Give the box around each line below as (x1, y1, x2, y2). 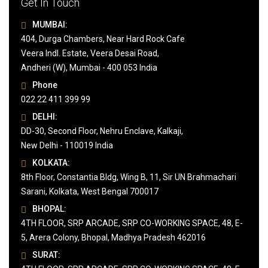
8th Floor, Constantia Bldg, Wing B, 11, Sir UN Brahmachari (21, 172, 236, 182)
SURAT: (32, 250, 60, 260)
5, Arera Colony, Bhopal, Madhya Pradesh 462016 (21, 233, 206, 242)
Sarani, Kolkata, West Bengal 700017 (21, 187, 159, 196)
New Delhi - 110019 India (21, 141, 113, 150)
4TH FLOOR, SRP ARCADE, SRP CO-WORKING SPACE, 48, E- (21, 218, 243, 228)
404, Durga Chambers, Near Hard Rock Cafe (21, 34, 185, 44)
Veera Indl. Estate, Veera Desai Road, (21, 48, 159, 58)
